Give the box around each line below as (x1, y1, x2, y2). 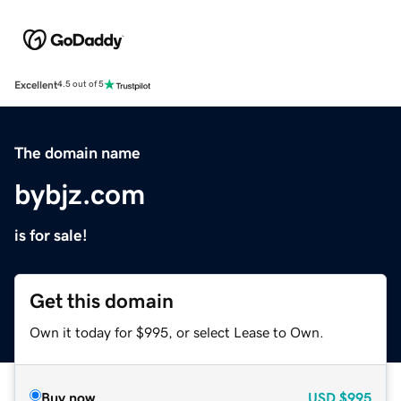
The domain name (14, 144, 141, 161)
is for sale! (14, 226, 88, 243)
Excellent (14, 79, 57, 90)
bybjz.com (14, 179, 145, 209)
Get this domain (30, 290, 174, 311)
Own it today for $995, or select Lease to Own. (30, 324, 324, 339)
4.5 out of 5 (57, 80, 104, 90)
